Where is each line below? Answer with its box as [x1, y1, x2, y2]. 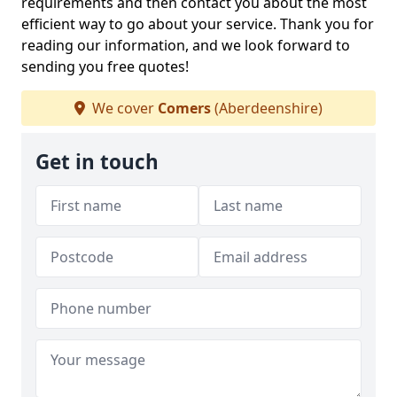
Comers [158, 98, 211, 118]
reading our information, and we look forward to [21, 35, 350, 55]
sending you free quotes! [21, 57, 189, 76]
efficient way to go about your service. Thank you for [21, 14, 374, 34]
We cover [89, 98, 158, 118]
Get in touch [35, 148, 159, 175]
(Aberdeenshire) [211, 98, 323, 118]
